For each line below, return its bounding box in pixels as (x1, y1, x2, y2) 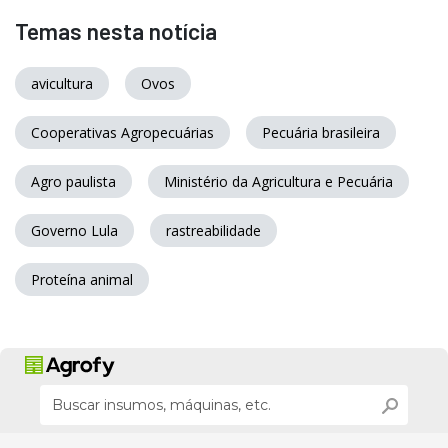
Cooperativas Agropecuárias (31, 123, 214, 143)
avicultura (31, 74, 93, 94)
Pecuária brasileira (262, 123, 380, 143)
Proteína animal (31, 270, 133, 290)
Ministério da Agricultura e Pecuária (164, 172, 393, 192)
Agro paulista (31, 172, 116, 192)
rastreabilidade (166, 221, 261, 241)
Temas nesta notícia (15, 17, 217, 46)
